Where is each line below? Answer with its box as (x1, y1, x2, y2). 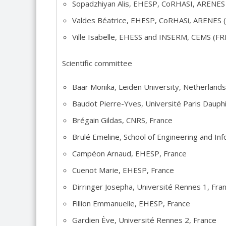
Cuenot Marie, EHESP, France (72, 165, 174, 175)
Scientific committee (62, 58, 132, 68)
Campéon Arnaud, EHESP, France (72, 148, 187, 158)
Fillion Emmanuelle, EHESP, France (72, 198, 190, 208)
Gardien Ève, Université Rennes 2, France (72, 215, 216, 225)
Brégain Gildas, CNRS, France (72, 115, 173, 125)
